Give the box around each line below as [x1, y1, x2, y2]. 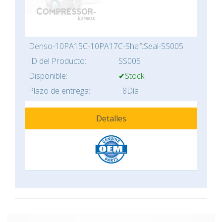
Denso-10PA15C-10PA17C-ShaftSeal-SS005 [29, 41, 183, 52]
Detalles [96, 113, 126, 124]
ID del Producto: [29, 55, 86, 66]
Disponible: [29, 70, 67, 81]
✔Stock [118, 70, 144, 81]
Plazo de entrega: [29, 85, 90, 96]
